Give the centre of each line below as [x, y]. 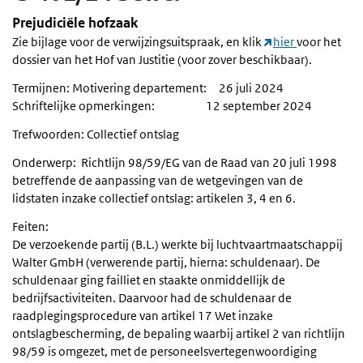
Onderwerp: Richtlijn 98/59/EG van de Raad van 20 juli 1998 [175, 163]
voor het [319, 42]
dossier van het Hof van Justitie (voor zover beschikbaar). [162, 60]
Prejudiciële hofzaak [78, 23]
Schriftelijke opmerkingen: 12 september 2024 [162, 106]
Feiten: [30, 227]
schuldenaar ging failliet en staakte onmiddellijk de [149, 280]
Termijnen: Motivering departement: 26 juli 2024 [148, 88]
